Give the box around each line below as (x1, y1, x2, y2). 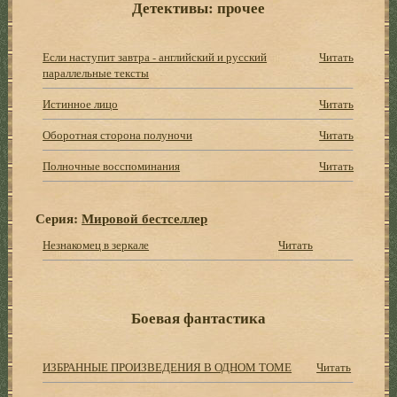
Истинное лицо (43, 95, 119, 112)
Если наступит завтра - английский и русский (43, 48, 268, 65)
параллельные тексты (43, 64, 150, 81)
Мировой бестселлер (82, 207, 208, 228)
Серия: (35, 207, 82, 228)
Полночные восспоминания (43, 157, 181, 174)
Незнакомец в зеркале (43, 236, 150, 253)
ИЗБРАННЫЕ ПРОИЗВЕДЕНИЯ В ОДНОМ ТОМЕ (43, 358, 292, 375)
